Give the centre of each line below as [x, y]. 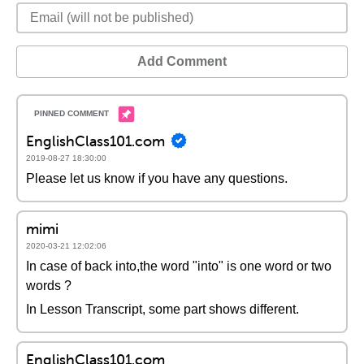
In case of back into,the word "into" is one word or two [179, 266]
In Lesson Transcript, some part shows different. [162, 309]
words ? [49, 286]
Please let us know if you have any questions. [157, 178]
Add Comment [182, 61]
